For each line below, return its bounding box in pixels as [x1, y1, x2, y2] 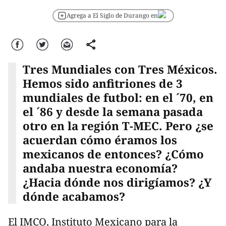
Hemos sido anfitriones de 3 [22, 76, 183, 92]
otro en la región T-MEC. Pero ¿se [22, 118, 213, 134]
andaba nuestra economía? [22, 160, 178, 177]
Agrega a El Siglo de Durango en [66, 11, 158, 20]
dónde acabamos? [22, 189, 125, 205]
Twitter [35, 40, 50, 46]
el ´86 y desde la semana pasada [22, 104, 203, 120]
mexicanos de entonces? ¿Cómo [22, 146, 204, 162]
